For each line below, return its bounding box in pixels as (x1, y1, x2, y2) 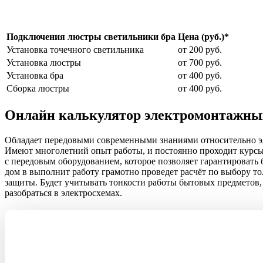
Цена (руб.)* (177, 31, 229, 42)
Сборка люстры (6, 83, 69, 93)
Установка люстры (6, 57, 81, 68)
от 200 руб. (177, 44, 222, 55)
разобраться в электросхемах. (4, 187, 122, 198)
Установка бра (6, 70, 63, 80)
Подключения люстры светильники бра (6, 31, 176, 42)
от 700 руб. (177, 57, 222, 68)
